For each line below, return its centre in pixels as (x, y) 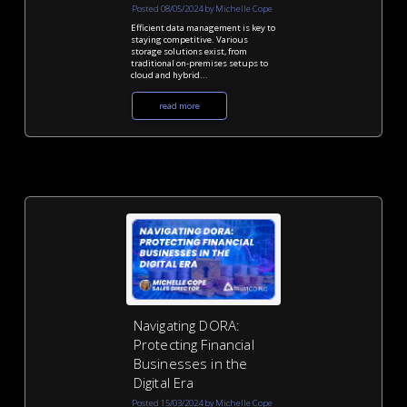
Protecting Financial (194, 345)
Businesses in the (190, 364)
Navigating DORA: (187, 326)
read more (180, 106)
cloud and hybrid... (170, 75)
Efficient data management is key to (203, 28)
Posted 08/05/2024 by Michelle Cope (203, 8)
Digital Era (164, 383)
